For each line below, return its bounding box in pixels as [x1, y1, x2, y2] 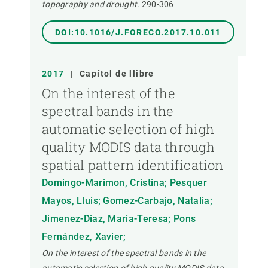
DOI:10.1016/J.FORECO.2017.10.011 [55, 28, 221, 38]
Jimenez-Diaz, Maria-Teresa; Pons [42, 213, 196, 225]
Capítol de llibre [80, 69, 154, 79]
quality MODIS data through [42, 138, 215, 156]
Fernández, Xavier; [42, 231, 126, 243]
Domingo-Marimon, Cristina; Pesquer [42, 177, 207, 189]
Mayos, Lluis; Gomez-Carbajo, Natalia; [42, 195, 212, 207]
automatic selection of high [42, 120, 214, 138]
